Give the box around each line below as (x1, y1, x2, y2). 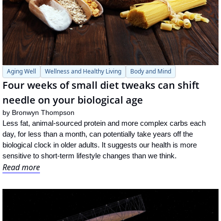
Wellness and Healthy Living (45, 67, 121, 76)
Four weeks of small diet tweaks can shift (2, 78, 199, 92)
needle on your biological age (2, 93, 143, 107)
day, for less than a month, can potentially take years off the (2, 130, 193, 139)
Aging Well (7, 67, 36, 76)
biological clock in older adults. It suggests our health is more (2, 141, 197, 149)
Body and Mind (130, 67, 171, 76)
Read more (2, 162, 40, 173)
